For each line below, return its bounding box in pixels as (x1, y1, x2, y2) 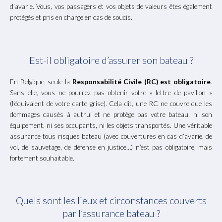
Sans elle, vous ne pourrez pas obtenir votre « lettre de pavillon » (10, 88, 212, 97)
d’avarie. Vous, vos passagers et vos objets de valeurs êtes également (10, 1, 212, 10)
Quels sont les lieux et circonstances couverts (15, 194, 207, 207)
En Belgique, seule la (10, 77, 72, 86)
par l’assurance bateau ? (62, 207, 160, 220)
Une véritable (173, 120, 212, 129)
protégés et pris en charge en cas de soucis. (10, 12, 132, 21)
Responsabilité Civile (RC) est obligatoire (72, 77, 211, 86)
